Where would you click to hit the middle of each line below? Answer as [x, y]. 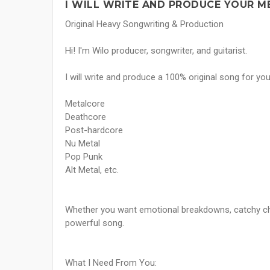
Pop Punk [84, 157]
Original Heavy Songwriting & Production [144, 24]
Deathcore [86, 117]
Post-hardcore [94, 130]
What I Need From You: [111, 263]
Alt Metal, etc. [92, 170]
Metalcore [85, 104]
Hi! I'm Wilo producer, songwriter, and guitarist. [156, 51]
